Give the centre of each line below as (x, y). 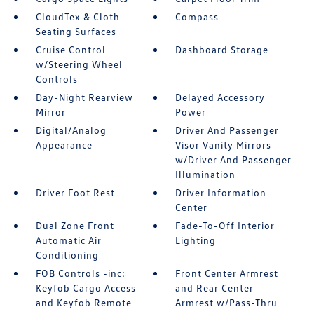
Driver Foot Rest (75, 192)
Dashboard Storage (222, 49)
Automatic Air (68, 240)
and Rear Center (215, 288)
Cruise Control (70, 49)
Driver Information (221, 192)
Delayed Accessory (220, 97)
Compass (197, 16)
